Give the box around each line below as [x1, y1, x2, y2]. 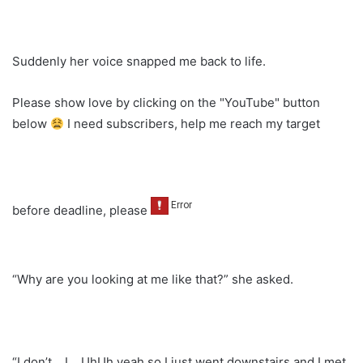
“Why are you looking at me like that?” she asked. [12, 271, 293, 287]
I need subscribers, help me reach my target [64, 116, 321, 132]
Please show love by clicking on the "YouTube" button [12, 95, 320, 111]
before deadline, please [12, 202, 151, 218]
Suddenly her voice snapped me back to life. [12, 53, 266, 70]
